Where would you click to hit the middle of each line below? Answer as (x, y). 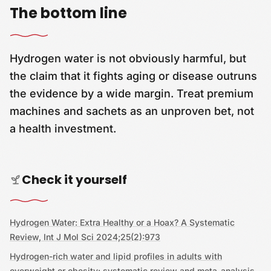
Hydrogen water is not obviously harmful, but (128, 58)
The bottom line (68, 13)
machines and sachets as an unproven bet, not (132, 111)
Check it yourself (74, 180)
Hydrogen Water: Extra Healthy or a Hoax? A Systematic (122, 222)
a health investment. (63, 129)
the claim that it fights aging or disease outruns (133, 76)
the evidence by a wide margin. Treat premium (132, 93)
